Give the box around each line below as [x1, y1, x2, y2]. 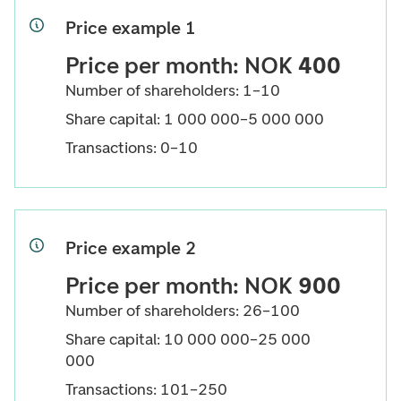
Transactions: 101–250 [65, 380, 227, 399]
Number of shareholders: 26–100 [65, 301, 300, 320]
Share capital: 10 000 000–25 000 [65, 329, 311, 349]
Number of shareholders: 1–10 [65, 81, 280, 100]
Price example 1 [65, 17, 196, 38]
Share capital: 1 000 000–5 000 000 [65, 109, 324, 129]
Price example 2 [65, 237, 196, 259]
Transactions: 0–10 [65, 138, 198, 158]
